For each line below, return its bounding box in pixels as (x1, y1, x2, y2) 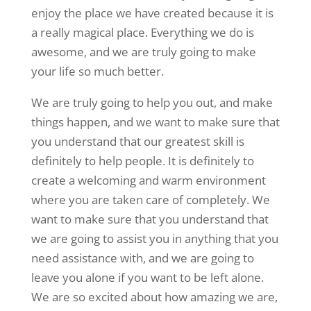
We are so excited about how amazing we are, (31, 289, 278, 305)
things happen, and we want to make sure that (31, 114, 280, 131)
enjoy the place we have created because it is (31, 5, 274, 22)
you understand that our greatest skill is (31, 133, 244, 150)
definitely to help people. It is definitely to (31, 153, 254, 169)
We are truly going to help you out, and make (31, 94, 273, 111)
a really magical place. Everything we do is (31, 24, 254, 41)
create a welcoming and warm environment (31, 172, 266, 189)
